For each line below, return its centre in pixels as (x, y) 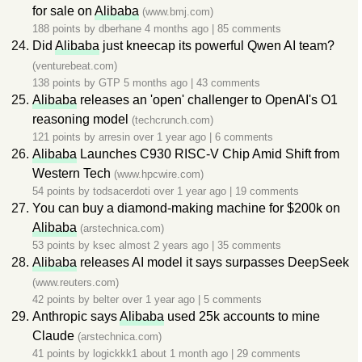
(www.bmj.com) (178, 12)
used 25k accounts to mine (242, 316)
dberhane (120, 29)
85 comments (249, 29)
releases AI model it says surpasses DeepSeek (213, 262)
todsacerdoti (122, 191)
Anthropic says (76, 316)
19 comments (267, 191)
